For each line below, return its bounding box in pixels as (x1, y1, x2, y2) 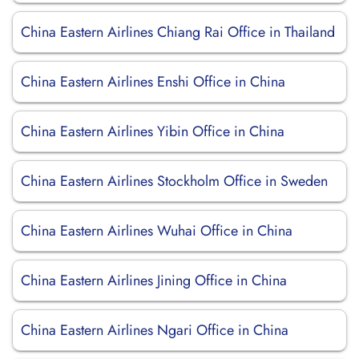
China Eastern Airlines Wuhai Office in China (21, 220, 292, 241)
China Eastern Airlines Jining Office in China (21, 270, 287, 291)
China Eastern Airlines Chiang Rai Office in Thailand (21, 22, 335, 42)
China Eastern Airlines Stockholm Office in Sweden (21, 171, 328, 192)
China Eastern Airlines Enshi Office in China (21, 71, 285, 92)
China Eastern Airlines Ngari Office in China (21, 320, 288, 341)
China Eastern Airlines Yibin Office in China (21, 121, 284, 142)
